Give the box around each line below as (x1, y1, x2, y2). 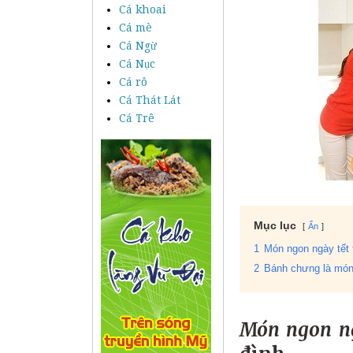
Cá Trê (119, 111, 154, 124)
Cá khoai (119, 2, 166, 16)
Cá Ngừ (119, 39, 157, 52)
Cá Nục (119, 57, 155, 70)
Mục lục (254, 219, 296, 232)
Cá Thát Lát (119, 93, 180, 106)
